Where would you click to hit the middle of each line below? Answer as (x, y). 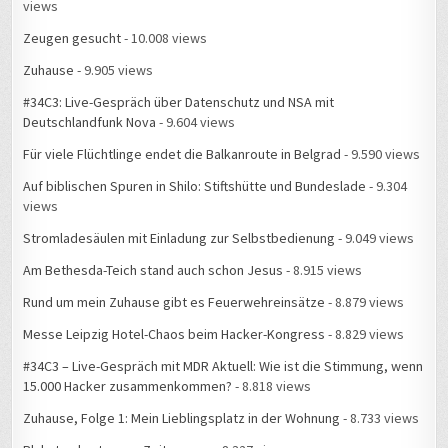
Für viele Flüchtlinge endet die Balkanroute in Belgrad (182, 154)
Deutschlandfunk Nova (90, 122)
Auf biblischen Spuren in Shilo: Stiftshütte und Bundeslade (195, 186)
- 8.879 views (365, 302)
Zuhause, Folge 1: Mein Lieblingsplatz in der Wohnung (182, 418)
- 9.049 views (375, 238)
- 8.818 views (272, 386)
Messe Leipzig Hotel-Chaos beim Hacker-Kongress (174, 334)
